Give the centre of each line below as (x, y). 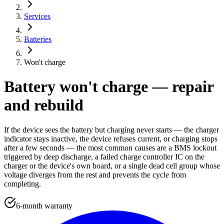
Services (37, 16)
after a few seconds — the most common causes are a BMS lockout (110, 147)
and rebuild (44, 105)
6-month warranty (44, 205)
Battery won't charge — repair (109, 87)
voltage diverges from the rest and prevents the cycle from (95, 174)
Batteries (38, 39)
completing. (22, 183)
